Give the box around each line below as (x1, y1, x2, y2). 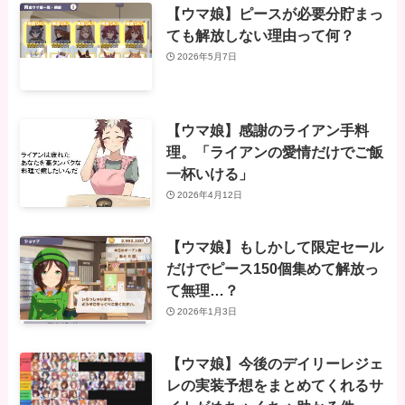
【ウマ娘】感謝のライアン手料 (165, 121, 369, 138)
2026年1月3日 (177, 306, 238, 317)
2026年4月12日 (177, 190, 243, 201)
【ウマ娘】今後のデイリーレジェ (165, 354, 383, 372)
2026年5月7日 (177, 52, 238, 62)
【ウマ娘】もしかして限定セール (165, 238, 383, 255)
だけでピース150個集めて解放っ (165, 259, 379, 277)
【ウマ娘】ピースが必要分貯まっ (165, 5, 383, 22)
